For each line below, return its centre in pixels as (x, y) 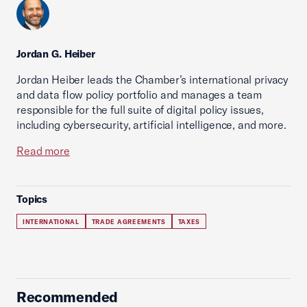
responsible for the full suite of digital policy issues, (140, 110)
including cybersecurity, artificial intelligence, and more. (151, 125)
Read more (43, 151)
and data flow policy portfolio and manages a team (139, 95)
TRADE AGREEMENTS (128, 222)
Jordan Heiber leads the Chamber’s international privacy (153, 79)
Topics (32, 199)
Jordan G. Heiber (56, 54)
